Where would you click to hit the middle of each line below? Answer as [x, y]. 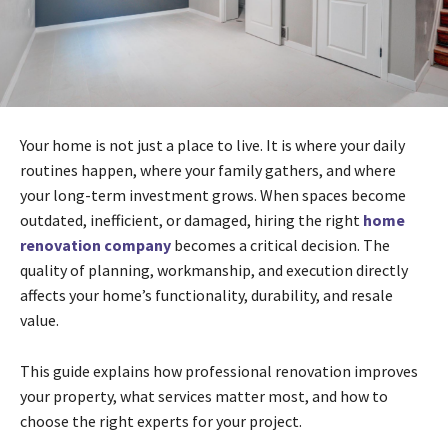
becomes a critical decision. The [280, 244]
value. [39, 319]
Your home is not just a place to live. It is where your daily [212, 144]
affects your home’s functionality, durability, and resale [206, 294]
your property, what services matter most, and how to [204, 395]
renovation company [95, 244]
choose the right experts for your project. [161, 420]
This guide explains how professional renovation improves [219, 370]
